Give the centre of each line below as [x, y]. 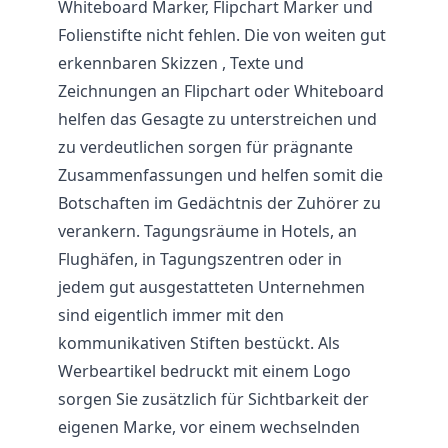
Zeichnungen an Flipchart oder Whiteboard [221, 91]
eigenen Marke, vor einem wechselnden [209, 427]
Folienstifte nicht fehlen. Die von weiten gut [222, 35]
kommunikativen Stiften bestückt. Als [199, 343]
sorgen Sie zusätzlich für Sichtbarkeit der [213, 399]
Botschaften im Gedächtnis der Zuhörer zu [219, 203]
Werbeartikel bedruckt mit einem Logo [204, 371]
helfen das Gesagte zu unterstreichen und [217, 119]
